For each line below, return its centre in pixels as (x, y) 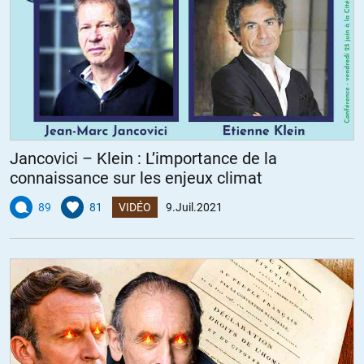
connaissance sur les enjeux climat (136, 178)
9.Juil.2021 (194, 207)
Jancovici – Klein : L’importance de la (143, 158)
